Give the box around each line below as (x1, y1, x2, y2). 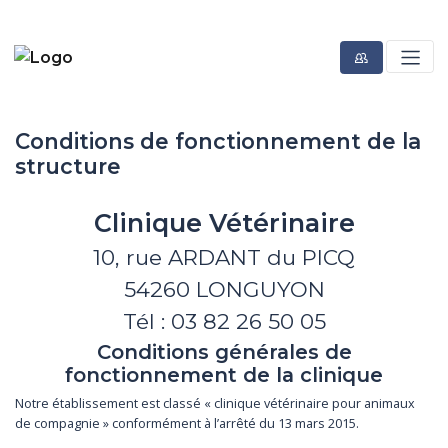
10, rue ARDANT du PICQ (93, 243, 355, 270)
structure (15, 152, 121, 179)
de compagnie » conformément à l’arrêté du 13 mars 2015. (15, 415, 359, 433)
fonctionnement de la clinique (65, 363, 383, 388)
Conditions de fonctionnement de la (15, 127, 421, 154)
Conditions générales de (96, 340, 352, 365)
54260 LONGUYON (123, 275, 325, 302)
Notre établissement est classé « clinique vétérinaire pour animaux (15, 395, 415, 413)
